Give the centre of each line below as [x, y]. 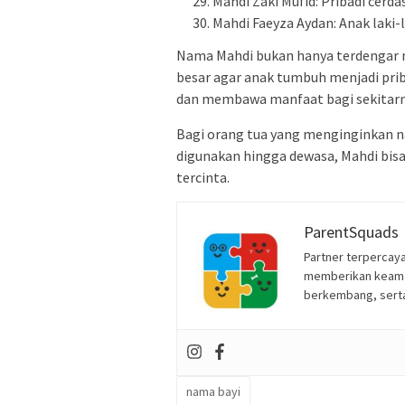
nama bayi [213, 391]
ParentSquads [351, 231]
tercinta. [203, 177]
